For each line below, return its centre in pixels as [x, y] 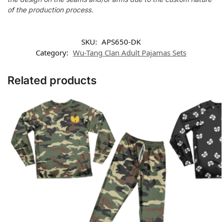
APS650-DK [121, 42]
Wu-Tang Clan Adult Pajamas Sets [130, 53]
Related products [52, 81]
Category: [53, 53]
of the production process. [50, 9]
